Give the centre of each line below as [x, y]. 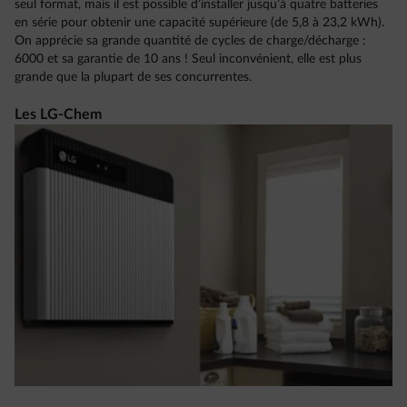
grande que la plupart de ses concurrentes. [133, 78]
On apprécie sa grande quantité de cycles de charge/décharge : [190, 41]
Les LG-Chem [58, 115]
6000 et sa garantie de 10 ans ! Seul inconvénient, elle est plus [188, 60]
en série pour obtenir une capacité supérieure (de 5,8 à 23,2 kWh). [199, 23]
